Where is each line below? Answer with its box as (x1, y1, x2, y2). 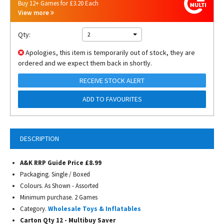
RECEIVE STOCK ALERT (79, 76, 144, 85)
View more (18, 8, 50, 17)
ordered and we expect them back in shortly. (18, 58, 152, 67)
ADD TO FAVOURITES (82, 94, 142, 103)
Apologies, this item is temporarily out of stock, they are (24, 48, 195, 57)
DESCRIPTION (20, 134, 59, 143)
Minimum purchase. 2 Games (20, 193, 97, 201)
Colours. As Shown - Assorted (20, 181, 98, 190)
